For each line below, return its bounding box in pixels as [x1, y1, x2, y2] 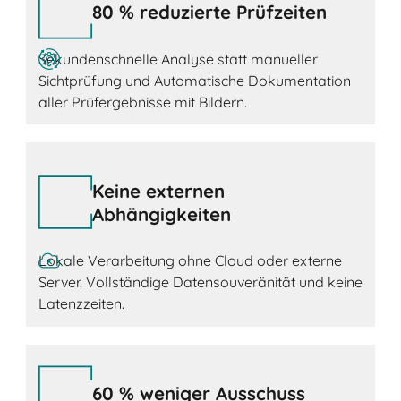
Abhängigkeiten [91, 202, 231, 226]
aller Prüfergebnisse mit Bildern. [38, 92, 247, 111]
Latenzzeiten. [38, 294, 124, 313]
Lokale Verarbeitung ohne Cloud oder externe [38, 252, 342, 270]
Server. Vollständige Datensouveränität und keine [38, 273, 363, 292]
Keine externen [91, 179, 225, 203]
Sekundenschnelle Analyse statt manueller [38, 49, 318, 68]
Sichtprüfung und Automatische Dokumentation [38, 71, 351, 90]
